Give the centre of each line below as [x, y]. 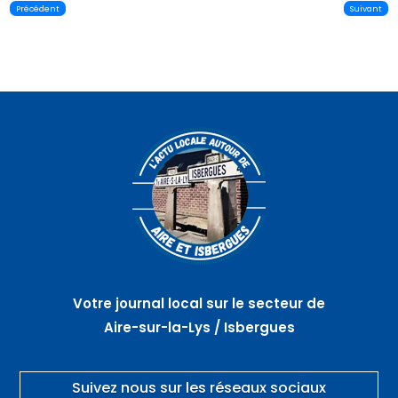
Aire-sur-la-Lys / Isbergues [199, 327]
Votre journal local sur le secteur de [199, 303]
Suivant [366, 8]
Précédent [38, 8]
